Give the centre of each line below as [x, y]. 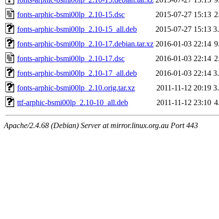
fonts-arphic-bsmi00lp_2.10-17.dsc [71, 58]
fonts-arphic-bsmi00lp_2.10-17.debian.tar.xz [85, 44]
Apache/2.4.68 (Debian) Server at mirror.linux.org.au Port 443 [101, 125]
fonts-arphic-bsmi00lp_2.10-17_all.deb [77, 73]
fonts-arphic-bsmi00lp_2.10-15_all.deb [77, 29]
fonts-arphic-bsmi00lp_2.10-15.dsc [71, 14]
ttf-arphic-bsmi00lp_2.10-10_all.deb [73, 102]
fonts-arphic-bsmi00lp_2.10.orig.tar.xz [76, 88]
